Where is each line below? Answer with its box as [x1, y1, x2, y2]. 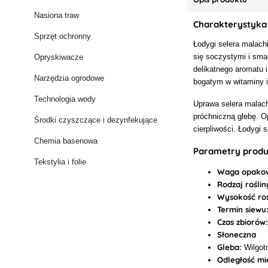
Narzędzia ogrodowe [34, 74, 105, 83]
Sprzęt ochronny [34, 32, 92, 41]
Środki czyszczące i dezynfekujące [34, 115, 158, 124]
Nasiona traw [34, 11, 80, 20]
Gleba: [217, 242, 242, 252]
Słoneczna [217, 229, 257, 239]
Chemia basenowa [34, 136, 98, 145]
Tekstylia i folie [34, 157, 87, 166]
